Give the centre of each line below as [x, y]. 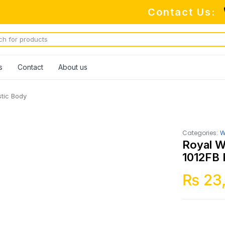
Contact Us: [182, 12]
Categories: [200, 133]
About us [73, 67]
